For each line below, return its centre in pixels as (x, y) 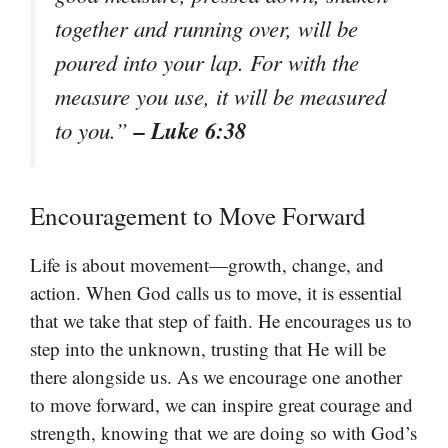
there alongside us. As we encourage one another (216, 377)
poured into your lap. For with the (207, 61)
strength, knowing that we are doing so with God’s (223, 433)
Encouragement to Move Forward (198, 216)
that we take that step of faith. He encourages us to (221, 321)
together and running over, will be (206, 27)
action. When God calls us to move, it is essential (216, 293)
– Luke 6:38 (190, 129)
